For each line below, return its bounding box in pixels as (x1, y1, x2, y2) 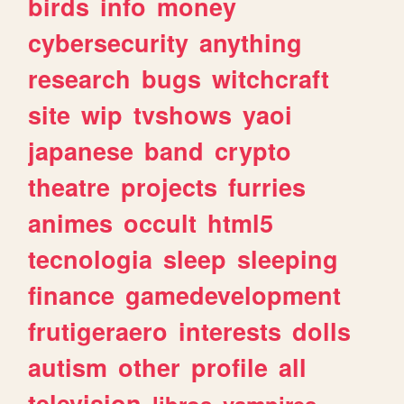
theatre (28, 169, 111, 204)
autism (28, 349, 108, 384)
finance (28, 277, 115, 312)
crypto (215, 133, 292, 168)
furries (228, 169, 307, 204)
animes (28, 205, 114, 240)
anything (199, 24, 303, 60)
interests (179, 313, 282, 348)
